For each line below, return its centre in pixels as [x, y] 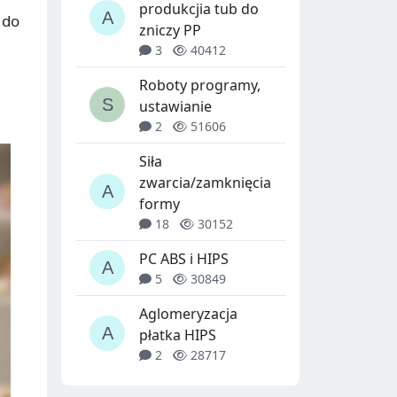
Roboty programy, [200, 85]
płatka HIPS [178, 335]
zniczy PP [170, 30]
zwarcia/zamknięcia [205, 182]
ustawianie [175, 106]
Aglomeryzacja [188, 313]
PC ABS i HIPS [184, 258]
